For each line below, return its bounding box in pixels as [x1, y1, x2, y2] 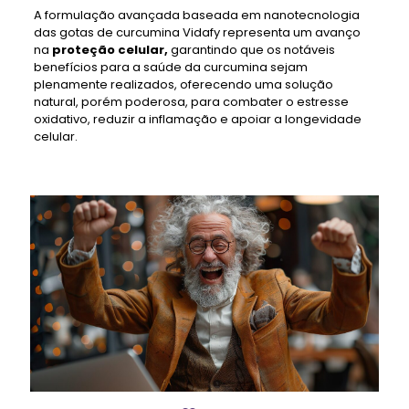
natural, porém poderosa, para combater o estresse [33, 93, 349, 110]
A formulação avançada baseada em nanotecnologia [33, 6, 360, 24]
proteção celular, [51, 41, 168, 58]
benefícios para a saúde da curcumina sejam [33, 58, 308, 76]
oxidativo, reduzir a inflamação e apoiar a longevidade [33, 110, 362, 128]
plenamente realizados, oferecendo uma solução [33, 76, 333, 93]
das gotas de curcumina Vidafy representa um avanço [33, 24, 361, 41]
